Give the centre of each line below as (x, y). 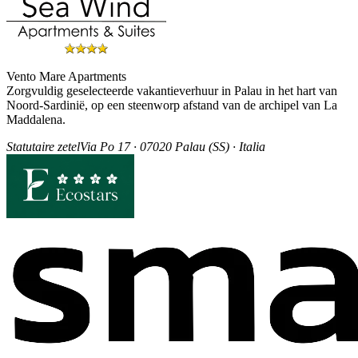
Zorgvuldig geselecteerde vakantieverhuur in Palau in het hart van (172, 90)
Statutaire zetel (43, 146)
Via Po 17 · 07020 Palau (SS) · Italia (173, 146)
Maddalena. (36, 119)
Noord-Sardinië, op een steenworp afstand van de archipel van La (172, 105)
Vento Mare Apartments (66, 76)
